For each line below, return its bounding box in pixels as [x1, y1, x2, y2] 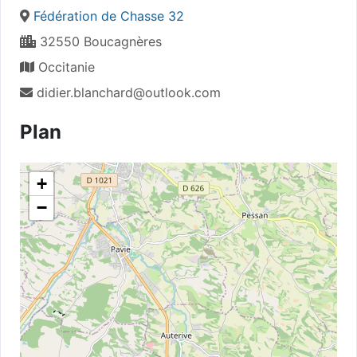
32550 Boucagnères [36, 33, 162, 49]
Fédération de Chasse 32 [33, 7, 184, 24]
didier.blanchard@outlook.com [37, 84, 221, 100]
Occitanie [34, 58, 95, 75]
